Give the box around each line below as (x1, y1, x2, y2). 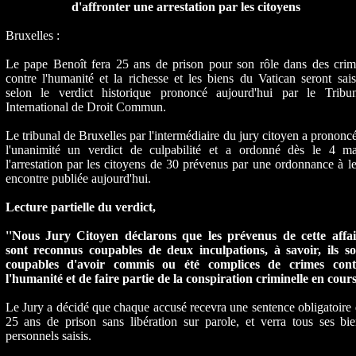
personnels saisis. (5, 329, 91, 342)
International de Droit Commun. (5, 100, 166, 114)
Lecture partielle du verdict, (5, 200, 156, 214)
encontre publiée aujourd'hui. (5, 172, 151, 185)
